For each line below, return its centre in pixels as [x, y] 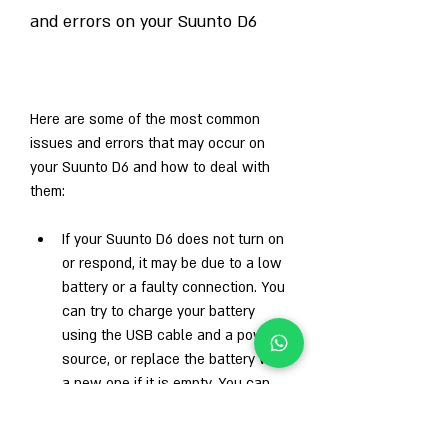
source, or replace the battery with [174, 359]
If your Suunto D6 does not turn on [173, 239]
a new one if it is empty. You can [166, 383]
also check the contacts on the [163, 407]
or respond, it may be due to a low [172, 263]
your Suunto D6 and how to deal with [150, 167]
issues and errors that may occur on [147, 143]
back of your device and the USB [167, 431]
